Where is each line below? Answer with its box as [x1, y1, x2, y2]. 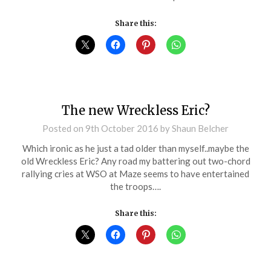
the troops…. [110, 180, 161, 192]
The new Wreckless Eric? [61, 102, 210, 118]
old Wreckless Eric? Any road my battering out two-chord [21, 155, 250, 166]
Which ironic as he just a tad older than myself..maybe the [22, 142, 249, 154]
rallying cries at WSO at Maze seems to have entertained [22, 168, 249, 179]
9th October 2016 [85, 122, 158, 134]
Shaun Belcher [172, 122, 229, 134]
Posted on [42, 122, 85, 134]
